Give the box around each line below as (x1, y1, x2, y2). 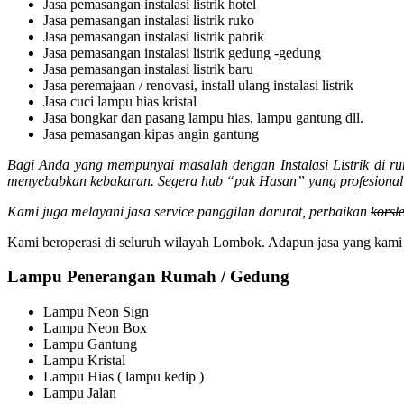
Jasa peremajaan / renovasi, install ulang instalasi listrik (43, 77, 357, 93)
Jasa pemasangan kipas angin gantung (43, 125, 259, 142)
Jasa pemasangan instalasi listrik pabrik (43, 28, 268, 44)
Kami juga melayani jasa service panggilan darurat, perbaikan (7, 203, 371, 219)
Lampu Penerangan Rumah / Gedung (7, 267, 289, 287)
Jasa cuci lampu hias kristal (43, 93, 200, 109)
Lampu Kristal (43, 353, 125, 369)
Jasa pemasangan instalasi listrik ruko (43, 12, 258, 28)
